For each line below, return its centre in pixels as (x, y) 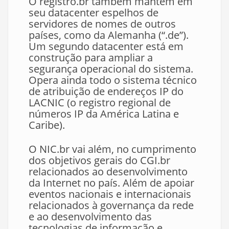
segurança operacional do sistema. (111, 69)
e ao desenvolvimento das (90, 217)
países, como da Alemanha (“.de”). (109, 35)
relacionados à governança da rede (111, 205)
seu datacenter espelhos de (94, 13)
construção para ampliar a (91, 58)
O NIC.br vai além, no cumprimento (112, 149)
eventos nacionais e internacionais (110, 194)
